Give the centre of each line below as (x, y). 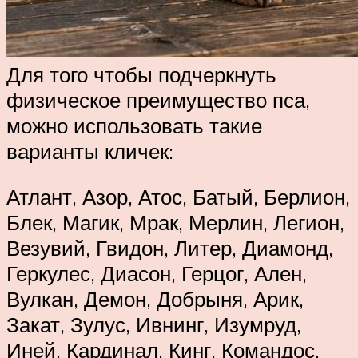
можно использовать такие (134, 125)
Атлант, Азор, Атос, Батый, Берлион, (178, 197)
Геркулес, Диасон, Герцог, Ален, (157, 274)
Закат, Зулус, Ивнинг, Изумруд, (154, 325)
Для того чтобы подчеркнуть (141, 74)
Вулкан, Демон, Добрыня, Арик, (155, 299)
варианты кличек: (90, 151)
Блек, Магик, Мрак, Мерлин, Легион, (175, 223)
